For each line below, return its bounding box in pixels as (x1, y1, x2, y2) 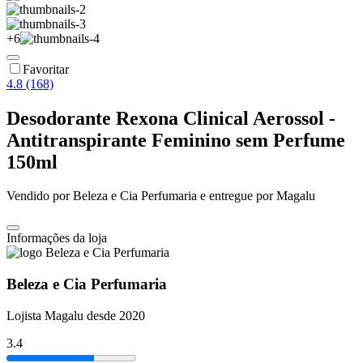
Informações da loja (6, 231, 107, 246)
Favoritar (23, 62, 69, 76)
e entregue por (197, 189, 273, 203)
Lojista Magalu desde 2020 (6, 308, 145, 322)
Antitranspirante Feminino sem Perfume (6, 129, 345, 151)
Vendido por (6, 189, 73, 203)
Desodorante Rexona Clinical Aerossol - (6, 107, 335, 129)
